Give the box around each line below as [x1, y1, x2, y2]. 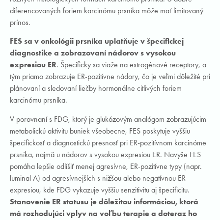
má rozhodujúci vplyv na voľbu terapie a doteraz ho [10, 208, 197, 218]
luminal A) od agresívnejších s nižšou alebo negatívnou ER [10, 173, 186, 183]
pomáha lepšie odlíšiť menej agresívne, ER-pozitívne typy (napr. [10, 161, 202, 171]
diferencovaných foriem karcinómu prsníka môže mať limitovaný [10, 5, 203, 15]
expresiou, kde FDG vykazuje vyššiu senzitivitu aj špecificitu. [10, 185, 190, 194]
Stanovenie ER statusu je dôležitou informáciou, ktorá [10, 196, 198, 206]
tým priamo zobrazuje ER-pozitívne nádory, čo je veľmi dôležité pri [10, 72, 210, 82]
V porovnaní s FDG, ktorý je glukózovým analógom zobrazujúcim [10, 114, 206, 124]
